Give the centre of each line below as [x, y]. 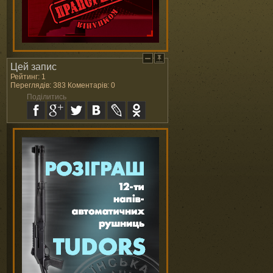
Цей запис [34, 67]
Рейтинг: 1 [28, 77]
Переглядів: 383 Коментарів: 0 [63, 85]
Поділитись [46, 97]
